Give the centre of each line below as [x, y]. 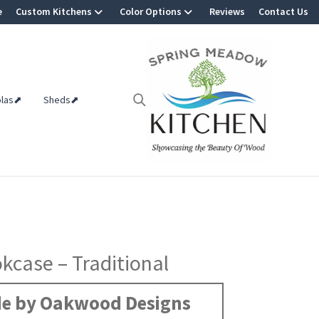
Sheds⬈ [62, 100]
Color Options [151, 11]
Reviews [227, 11]
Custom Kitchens [54, 11]
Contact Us [283, 11]
